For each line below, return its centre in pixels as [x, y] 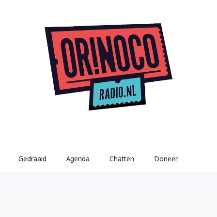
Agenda [78, 159]
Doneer [166, 159]
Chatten [122, 159]
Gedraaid [33, 159]
